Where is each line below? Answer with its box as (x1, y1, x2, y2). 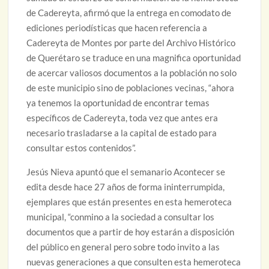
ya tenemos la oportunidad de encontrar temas (26, 97, 210, 108)
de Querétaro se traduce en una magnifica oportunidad (26, 52, 241, 63)
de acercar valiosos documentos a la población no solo (26, 67, 237, 78)
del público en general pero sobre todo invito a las (26, 241, 220, 252)
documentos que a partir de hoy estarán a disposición (26, 226, 235, 237)
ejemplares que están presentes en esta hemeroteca (26, 196, 232, 207)
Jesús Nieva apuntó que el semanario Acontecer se (26, 166, 226, 177)
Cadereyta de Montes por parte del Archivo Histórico (26, 37, 236, 48)
